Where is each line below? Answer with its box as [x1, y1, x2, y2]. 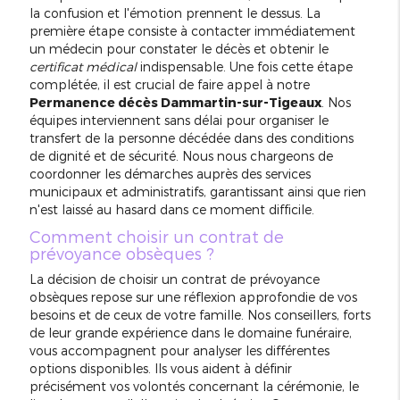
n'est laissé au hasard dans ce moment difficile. [29, 202, 314, 218]
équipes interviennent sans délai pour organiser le [29, 112, 329, 129]
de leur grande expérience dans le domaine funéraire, [29, 325, 352, 341]
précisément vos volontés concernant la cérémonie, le [29, 379, 359, 395]
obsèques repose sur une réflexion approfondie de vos [29, 289, 357, 305]
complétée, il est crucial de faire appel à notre [29, 77, 310, 93]
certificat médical [29, 59, 137, 75]
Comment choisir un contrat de [29, 227, 284, 246]
